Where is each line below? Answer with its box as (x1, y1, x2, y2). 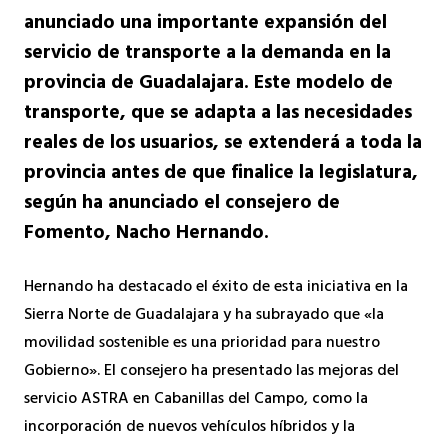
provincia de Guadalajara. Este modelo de (24, 66, 393, 103)
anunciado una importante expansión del (24, 6, 387, 43)
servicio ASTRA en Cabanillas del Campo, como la (24, 384, 368, 415)
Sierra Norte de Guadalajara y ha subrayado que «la (24, 300, 384, 331)
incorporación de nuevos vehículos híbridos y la (24, 412, 355, 443)
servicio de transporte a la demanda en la (24, 36, 391, 73)
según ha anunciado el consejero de (24, 186, 340, 223)
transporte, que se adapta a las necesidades (24, 96, 412, 133)
